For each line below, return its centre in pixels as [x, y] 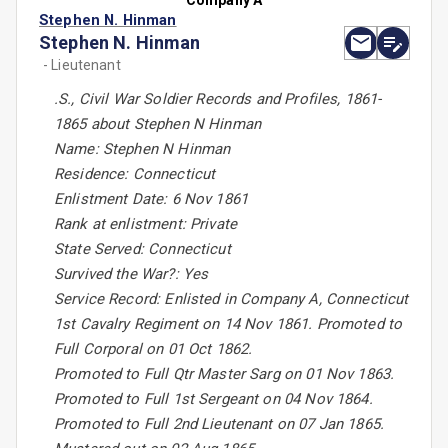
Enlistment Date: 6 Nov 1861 [151, 199]
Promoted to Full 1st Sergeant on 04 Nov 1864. [213, 399]
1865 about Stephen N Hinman [158, 124]
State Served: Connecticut [142, 249]
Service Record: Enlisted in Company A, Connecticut [231, 299]
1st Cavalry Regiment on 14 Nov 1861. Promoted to [228, 324]
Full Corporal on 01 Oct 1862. [153, 349]
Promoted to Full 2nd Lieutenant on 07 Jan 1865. [219, 424]
